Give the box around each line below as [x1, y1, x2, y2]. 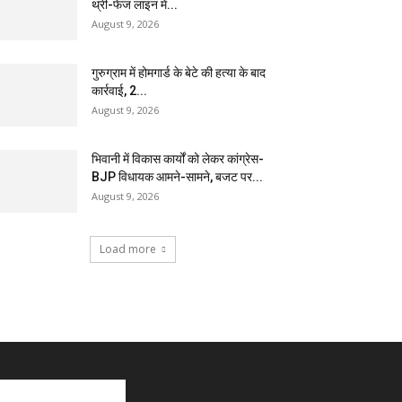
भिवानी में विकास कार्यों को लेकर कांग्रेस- [92, 152, 264, 166]
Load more [100, 241, 156, 257]
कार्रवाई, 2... [92, 83, 147, 98]
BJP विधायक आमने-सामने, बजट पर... [92, 170, 263, 184]
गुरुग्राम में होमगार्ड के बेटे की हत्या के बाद [92, 66, 266, 80]
